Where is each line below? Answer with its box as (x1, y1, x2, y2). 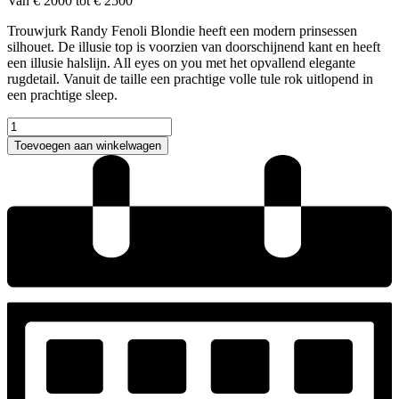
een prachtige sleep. (7, 86, 118, 102)
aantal (6, 180, 39, 196)
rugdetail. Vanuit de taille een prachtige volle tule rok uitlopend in (7, 70, 373, 86)
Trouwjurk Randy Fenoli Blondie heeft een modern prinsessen (7, 22, 357, 38)
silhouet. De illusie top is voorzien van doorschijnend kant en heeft (7, 38, 380, 54)
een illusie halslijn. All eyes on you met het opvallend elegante (7, 54, 355, 70)
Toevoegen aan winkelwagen (14, 138, 161, 152)
